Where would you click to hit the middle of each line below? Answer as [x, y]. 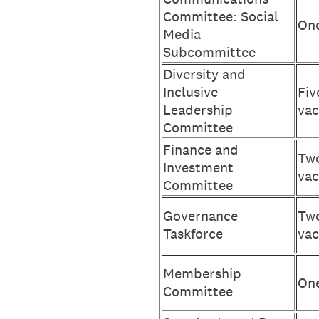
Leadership [198, 110]
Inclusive [190, 92]
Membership [202, 273]
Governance [200, 216]
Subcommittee [209, 52]
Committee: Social [221, 16]
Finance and [201, 150]
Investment [198, 167]
